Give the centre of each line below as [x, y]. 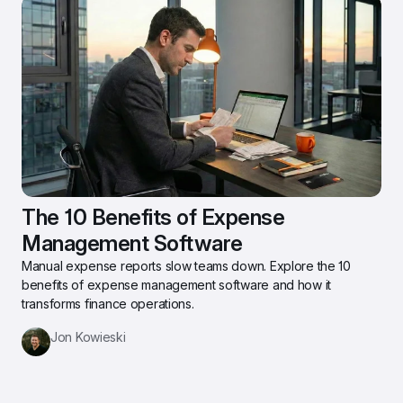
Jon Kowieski [88, 337]
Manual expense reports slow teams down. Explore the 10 [186, 266]
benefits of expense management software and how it [177, 285]
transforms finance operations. [108, 304]
